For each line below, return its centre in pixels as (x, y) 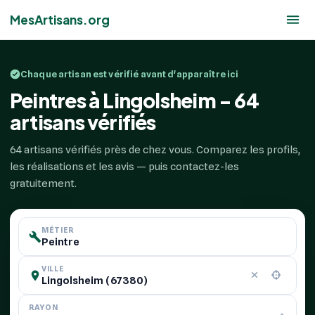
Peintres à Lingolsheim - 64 (134, 100)
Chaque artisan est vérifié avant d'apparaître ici (130, 74)
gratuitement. (43, 184)
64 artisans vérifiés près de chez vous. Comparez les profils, (155, 150)
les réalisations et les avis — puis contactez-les (124, 167)
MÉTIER (58, 230)
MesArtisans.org (60, 20)
